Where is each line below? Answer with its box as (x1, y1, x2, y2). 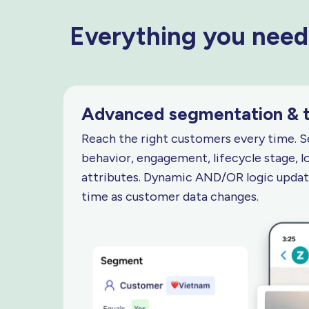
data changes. (183, 189, 259, 205)
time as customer (81, 189, 183, 205)
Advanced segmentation (81, 103, 287, 126)
